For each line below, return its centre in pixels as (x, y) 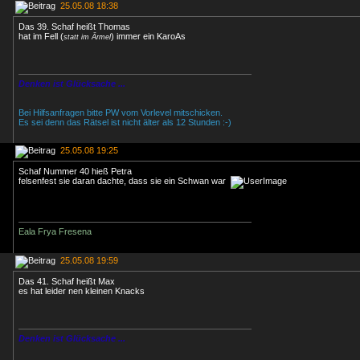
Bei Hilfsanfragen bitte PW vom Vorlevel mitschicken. (121, 112)
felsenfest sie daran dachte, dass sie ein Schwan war (125, 181)
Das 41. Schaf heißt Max (67, 281)
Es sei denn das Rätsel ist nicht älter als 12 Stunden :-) (125, 122)
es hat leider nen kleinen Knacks (82, 291)
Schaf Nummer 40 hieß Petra (75, 171)
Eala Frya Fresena (55, 231)
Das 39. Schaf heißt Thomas (74, 27)
